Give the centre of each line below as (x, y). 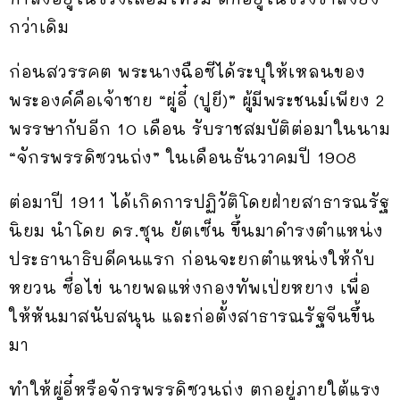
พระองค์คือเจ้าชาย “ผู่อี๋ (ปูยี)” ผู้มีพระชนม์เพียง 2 (197, 100)
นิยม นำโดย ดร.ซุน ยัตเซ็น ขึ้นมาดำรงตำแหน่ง (196, 230)
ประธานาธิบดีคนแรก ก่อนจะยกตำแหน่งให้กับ (192, 259)
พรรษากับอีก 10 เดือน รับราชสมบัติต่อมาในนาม (200, 129)
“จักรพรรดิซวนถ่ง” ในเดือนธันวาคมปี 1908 (183, 157)
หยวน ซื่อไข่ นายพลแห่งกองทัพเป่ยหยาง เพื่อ (190, 287)
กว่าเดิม (39, 27)
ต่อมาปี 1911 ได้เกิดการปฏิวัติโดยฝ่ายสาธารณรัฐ (200, 202)
